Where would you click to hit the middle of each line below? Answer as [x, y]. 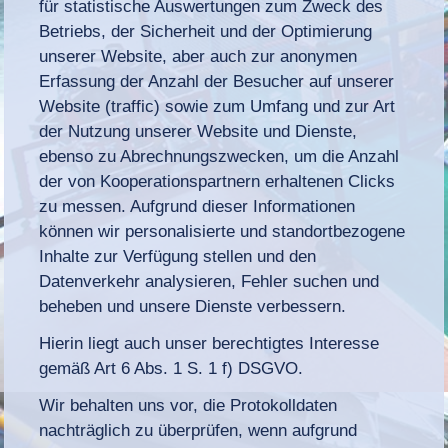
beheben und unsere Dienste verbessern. [193, 306]
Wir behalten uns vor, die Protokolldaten [188, 405]
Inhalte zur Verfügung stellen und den [178, 256]
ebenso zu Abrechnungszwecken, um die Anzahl [219, 156]
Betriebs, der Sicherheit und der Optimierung [206, 31]
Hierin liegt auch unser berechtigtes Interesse [209, 343]
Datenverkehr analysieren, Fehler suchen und [209, 281]
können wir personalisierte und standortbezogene [222, 231]
